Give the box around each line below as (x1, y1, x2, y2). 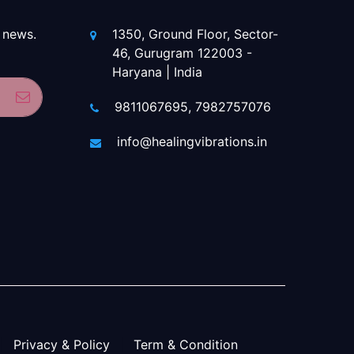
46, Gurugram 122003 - (111, 45, 252, 62)
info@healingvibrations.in (116, 134, 267, 150)
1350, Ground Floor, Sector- (111, 26, 278, 43)
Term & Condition (134, 336, 238, 352)
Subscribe (29, 89, 89, 106)
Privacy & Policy (13, 336, 110, 352)
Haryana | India (111, 64, 202, 81)
